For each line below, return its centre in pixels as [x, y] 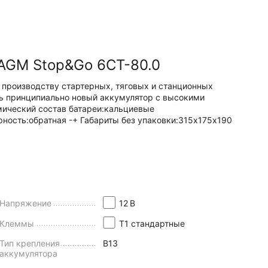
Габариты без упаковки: [129, 120]
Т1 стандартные [152, 223]
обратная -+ [54, 120]
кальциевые [129, 109]
